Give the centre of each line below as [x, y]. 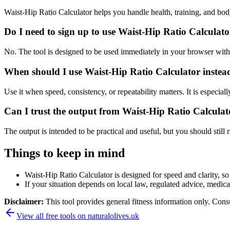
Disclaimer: [25, 201]
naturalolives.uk [113, 216]
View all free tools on [52, 216]
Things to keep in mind [64, 153]
